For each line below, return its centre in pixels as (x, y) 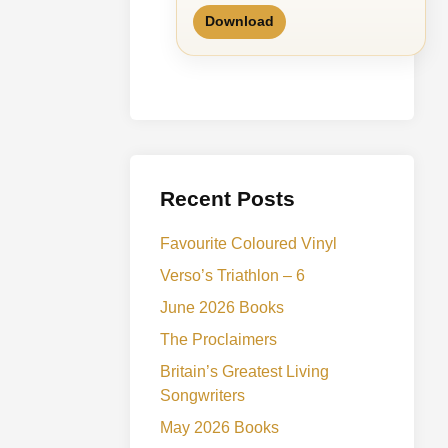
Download (240, 21)
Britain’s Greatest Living (245, 371)
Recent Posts (228, 198)
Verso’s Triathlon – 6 (233, 275)
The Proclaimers (219, 339)
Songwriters (203, 395)
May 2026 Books (220, 427)
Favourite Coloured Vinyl (249, 243)
